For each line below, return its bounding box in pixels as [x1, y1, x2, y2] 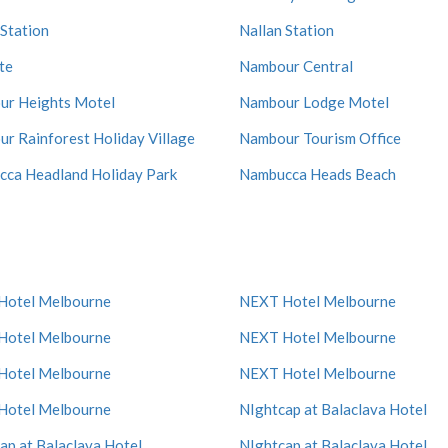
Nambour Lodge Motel [239, 93, 389, 111]
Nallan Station [239, 21, 334, 39]
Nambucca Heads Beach [239, 165, 396, 183]
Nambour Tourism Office [239, 129, 401, 147]
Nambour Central [239, 57, 353, 75]
